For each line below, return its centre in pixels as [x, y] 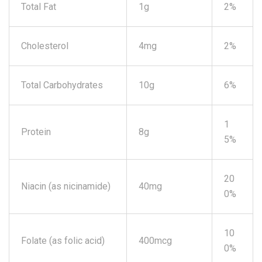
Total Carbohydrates [62, 85]
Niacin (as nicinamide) [66, 186]
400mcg [155, 240]
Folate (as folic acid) [63, 240]
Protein [36, 132]
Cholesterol [45, 46]
